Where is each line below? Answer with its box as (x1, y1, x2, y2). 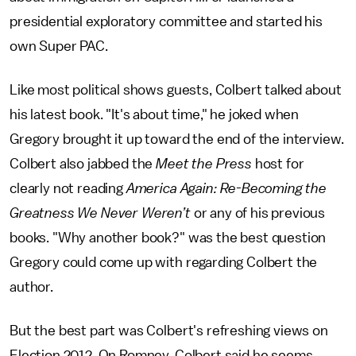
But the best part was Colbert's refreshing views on (10, 323, 328, 338)
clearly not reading (10, 181, 126, 195)
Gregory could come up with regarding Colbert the (10, 255, 318, 269)
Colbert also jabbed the (10, 157, 157, 171)
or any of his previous (190, 206, 326, 220)
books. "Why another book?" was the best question (10, 230, 327, 245)
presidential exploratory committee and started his (10, 14, 323, 29)
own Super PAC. (10, 39, 111, 53)
